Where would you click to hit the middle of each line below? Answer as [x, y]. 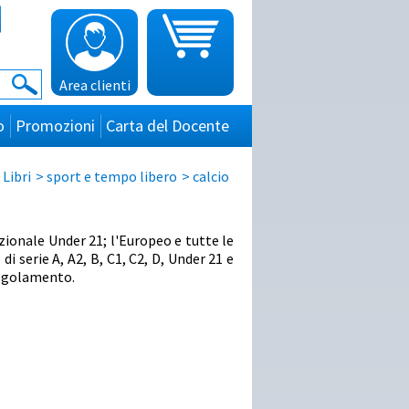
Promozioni [55, 126]
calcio [211, 177]
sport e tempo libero [112, 177]
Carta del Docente [168, 126]
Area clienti [94, 85]
